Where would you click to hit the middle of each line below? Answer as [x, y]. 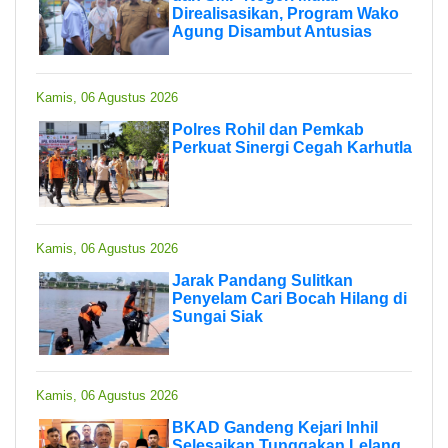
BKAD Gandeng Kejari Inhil [275, 427]
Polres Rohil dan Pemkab [268, 129]
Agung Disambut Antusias [272, 31]
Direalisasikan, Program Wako [285, 13]
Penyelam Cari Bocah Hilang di [289, 298]
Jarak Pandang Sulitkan [262, 280]
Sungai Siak [217, 316]
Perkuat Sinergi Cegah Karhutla [292, 147]
